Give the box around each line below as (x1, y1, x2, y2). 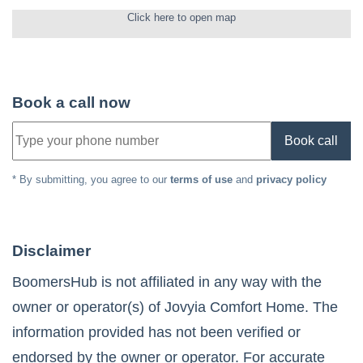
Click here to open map (127, 11, 236, 24)
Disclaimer (12, 242, 91, 260)
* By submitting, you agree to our (12, 173, 167, 186)
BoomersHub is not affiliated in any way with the (12, 274, 322, 291)
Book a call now (12, 94, 130, 112)
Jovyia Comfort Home (164, 299, 305, 316)
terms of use (170, 173, 233, 186)
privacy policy (256, 173, 327, 186)
